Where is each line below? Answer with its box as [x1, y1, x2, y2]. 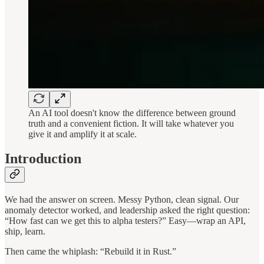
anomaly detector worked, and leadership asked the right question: [5, 205, 250, 216]
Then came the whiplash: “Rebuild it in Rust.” [5, 246, 176, 257]
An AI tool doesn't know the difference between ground [28, 107, 236, 118]
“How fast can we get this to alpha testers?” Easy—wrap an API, [5, 216, 246, 226]
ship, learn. [5, 226, 45, 237]
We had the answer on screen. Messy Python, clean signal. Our [5, 194, 239, 205]
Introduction [5, 151, 81, 167]
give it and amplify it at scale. [28, 128, 137, 139]
